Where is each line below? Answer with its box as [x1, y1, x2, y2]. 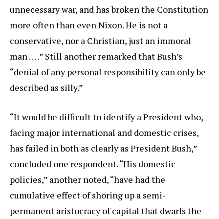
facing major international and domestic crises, [10, 127, 198, 139]
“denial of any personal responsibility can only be [10, 66, 206, 78]
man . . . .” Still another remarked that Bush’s [10, 50, 182, 63]
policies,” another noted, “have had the [10, 174, 165, 186]
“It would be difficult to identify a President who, [10, 111, 203, 123]
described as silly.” [10, 82, 83, 94]
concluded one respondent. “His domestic [10, 158, 175, 170]
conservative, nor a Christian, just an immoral [10, 35, 191, 47]
